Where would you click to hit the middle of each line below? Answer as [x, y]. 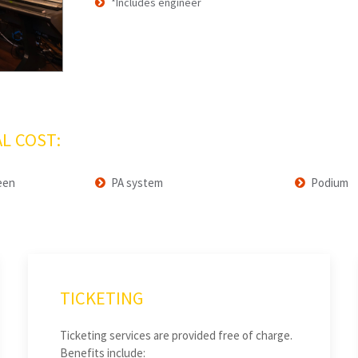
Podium [330, 183]
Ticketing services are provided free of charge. [176, 335]
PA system [137, 183]
